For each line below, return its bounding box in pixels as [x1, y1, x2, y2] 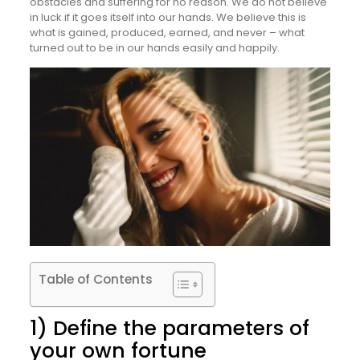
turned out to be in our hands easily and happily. [29, 40, 280, 56]
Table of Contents [38, 270, 153, 288]
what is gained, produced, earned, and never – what [29, 25, 305, 41]
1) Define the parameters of [29, 313, 309, 342]
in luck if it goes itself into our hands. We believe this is [29, 10, 306, 26]
